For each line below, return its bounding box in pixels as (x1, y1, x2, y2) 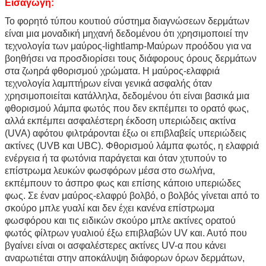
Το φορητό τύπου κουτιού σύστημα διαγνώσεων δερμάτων (5, 15, 249, 26)
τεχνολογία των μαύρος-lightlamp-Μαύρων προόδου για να (5, 40, 251, 51)
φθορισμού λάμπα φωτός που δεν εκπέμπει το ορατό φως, (5, 103, 249, 113)
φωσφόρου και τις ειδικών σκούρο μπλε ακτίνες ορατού (5, 215, 236, 226)
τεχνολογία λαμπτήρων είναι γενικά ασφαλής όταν (5, 78, 212, 88)
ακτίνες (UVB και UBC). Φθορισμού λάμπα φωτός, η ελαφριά (5, 140, 259, 151)
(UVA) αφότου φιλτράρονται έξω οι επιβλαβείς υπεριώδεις (5, 128, 246, 138)
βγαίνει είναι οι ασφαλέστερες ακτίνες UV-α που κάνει (5, 240, 226, 251)
